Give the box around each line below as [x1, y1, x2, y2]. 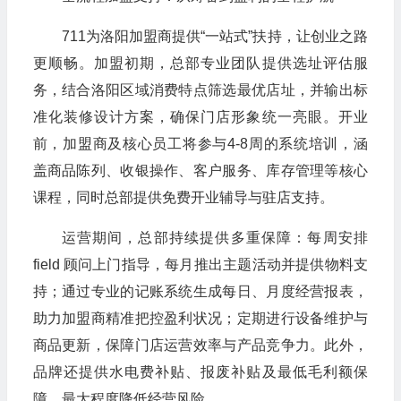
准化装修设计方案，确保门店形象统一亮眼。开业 [32, 109, 368, 125]
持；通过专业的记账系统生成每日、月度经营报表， [32, 284, 368, 300]
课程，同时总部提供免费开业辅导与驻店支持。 [32, 190, 334, 206]
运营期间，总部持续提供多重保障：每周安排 [61, 230, 368, 246]
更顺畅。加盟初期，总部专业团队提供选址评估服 [32, 55, 368, 72]
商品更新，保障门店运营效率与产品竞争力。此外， [32, 337, 368, 354]
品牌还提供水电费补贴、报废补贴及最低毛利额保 [32, 364, 368, 380]
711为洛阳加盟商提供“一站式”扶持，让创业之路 [61, 29, 368, 45]
